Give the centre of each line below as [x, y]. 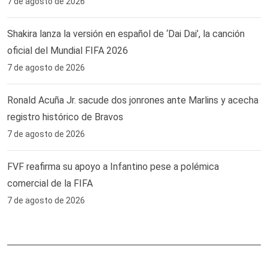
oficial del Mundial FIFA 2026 [68, 50]
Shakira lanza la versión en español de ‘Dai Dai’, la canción [126, 33]
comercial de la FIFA [50, 183]
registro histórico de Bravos [65, 117]
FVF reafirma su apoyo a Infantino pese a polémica [113, 166]
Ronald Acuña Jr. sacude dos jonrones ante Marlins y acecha [133, 100]
